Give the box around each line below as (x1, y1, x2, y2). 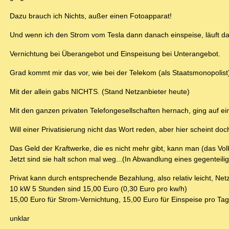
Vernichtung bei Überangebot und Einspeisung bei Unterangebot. (10, 50, 220, 58)
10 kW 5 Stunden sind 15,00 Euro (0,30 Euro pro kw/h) (10, 185, 187, 193)
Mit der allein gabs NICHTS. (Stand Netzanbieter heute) (10, 87, 190, 96)
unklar (10, 214, 30, 223)
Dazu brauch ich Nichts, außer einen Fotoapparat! (10, 12, 172, 20)
